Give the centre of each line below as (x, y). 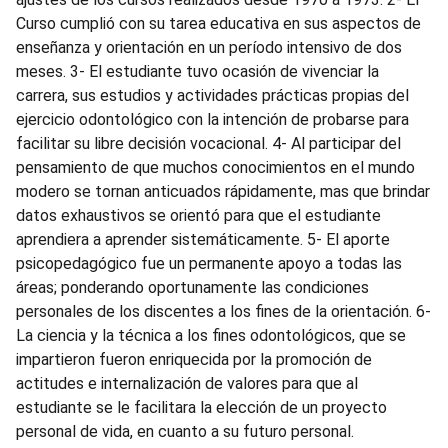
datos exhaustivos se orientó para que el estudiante (198, 215)
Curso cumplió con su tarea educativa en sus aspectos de (218, 23)
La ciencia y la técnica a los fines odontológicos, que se (211, 335)
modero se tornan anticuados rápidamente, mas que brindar (223, 191)
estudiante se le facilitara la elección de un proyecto (201, 407)
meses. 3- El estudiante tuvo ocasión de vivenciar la (197, 71)
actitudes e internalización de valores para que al (187, 383)
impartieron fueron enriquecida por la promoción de (194, 359)
